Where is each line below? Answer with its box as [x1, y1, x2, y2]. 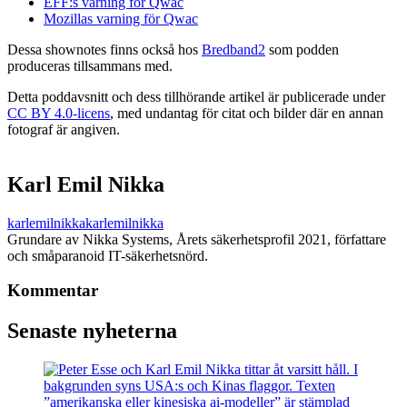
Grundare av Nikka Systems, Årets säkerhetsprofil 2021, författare [7, 231, 386, 247]
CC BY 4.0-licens [7, 104, 110, 121]
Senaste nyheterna [7, 319, 177, 343]
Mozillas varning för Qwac [44, 10, 198, 26]
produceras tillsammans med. [7, 57, 173, 74]
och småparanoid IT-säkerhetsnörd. [7, 247, 208, 263]
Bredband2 [202, 41, 265, 57]
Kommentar [7, 281, 98, 301]
